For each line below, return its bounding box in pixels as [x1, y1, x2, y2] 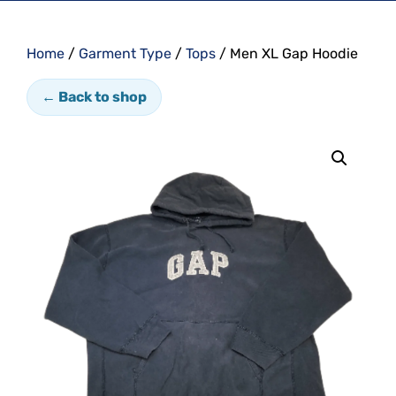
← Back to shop [42, 88, 147, 105]
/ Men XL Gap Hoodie [216, 45, 358, 62]
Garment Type [79, 45, 171, 62]
